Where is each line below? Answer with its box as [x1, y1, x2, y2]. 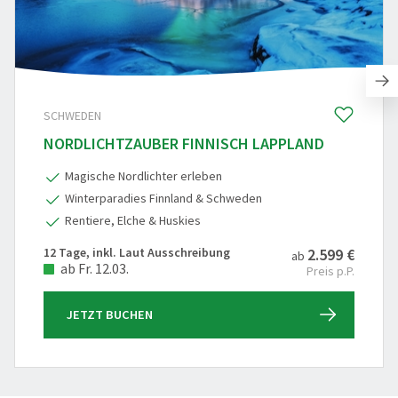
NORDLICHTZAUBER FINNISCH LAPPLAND [44, 132, 324, 154]
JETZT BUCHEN [67, 306, 153, 322]
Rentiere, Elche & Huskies [65, 211, 201, 228]
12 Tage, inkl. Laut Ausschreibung [44, 243, 230, 260]
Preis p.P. [306, 262, 354, 279]
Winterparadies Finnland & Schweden [65, 189, 262, 206]
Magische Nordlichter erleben [65, 167, 222, 184]
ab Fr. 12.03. [58, 259, 129, 278]
